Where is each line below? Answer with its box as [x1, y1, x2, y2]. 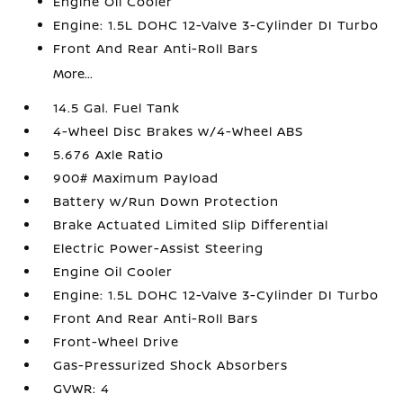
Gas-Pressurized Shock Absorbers [53, 355, 289, 373]
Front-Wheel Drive [53, 332, 180, 350]
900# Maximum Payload [53, 168, 219, 186]
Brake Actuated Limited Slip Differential [53, 215, 329, 233]
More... [53, 64, 94, 82]
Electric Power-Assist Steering [53, 238, 264, 256]
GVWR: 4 [53, 379, 111, 397]
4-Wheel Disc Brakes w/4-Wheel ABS [53, 121, 304, 139]
